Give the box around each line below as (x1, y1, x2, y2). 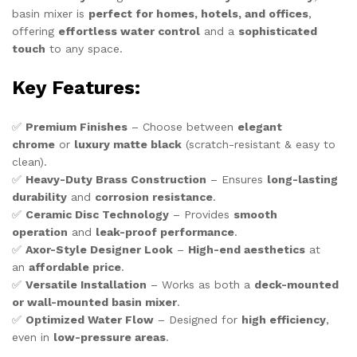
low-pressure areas (53, 331, 166, 344)
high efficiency (241, 313, 326, 327)
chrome (12, 138, 55, 151)
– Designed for (154, 313, 241, 327)
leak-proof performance (96, 226, 234, 239)
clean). (12, 155, 47, 169)
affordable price (29, 261, 121, 274)
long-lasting (267, 173, 338, 186)
